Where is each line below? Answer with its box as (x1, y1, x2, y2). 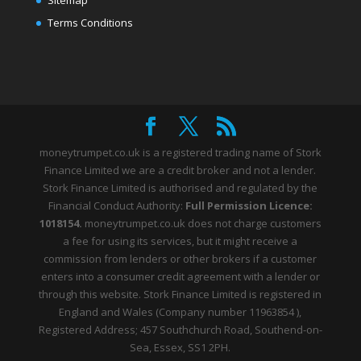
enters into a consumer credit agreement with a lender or (40, 269, 320, 284)
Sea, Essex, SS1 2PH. (130, 340, 231, 355)
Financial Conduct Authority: (48, 198, 185, 214)
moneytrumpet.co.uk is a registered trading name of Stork (39, 145, 322, 160)
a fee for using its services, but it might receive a (63, 234, 298, 249)
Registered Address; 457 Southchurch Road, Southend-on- (38, 322, 322, 338)
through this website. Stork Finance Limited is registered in (39, 287, 322, 302)
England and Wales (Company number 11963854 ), (59, 305, 302, 320)
